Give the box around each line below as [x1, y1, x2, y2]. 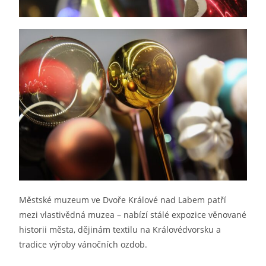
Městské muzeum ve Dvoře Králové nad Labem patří [19, 194, 227, 206]
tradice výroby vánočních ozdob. [19, 239, 148, 251]
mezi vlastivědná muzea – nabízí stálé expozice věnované [19, 209, 247, 221]
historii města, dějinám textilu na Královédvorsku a [19, 224, 221, 236]
